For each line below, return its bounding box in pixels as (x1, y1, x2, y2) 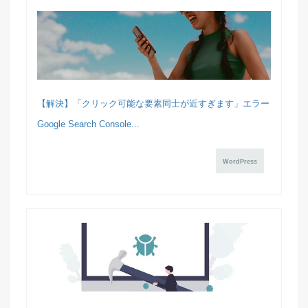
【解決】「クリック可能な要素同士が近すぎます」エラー (36, 98, 269, 109)
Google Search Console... (36, 118, 140, 129)
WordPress (223, 158, 258, 166)
